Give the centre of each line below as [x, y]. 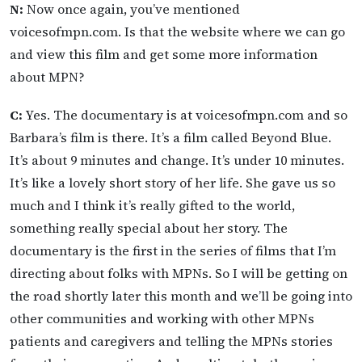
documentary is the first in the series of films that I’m [173, 250]
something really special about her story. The [149, 227]
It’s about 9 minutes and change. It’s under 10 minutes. [177, 160]
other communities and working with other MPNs [162, 318]
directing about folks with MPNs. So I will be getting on [179, 273]
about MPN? [47, 76]
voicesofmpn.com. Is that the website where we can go [177, 31]
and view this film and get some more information [164, 54]
